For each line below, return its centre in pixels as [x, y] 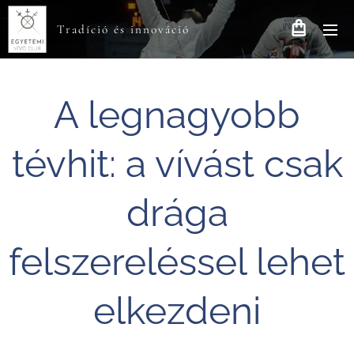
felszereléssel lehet [177, 262]
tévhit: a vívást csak [177, 164]
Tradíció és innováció [123, 29]
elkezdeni [177, 311]
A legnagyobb [177, 115]
